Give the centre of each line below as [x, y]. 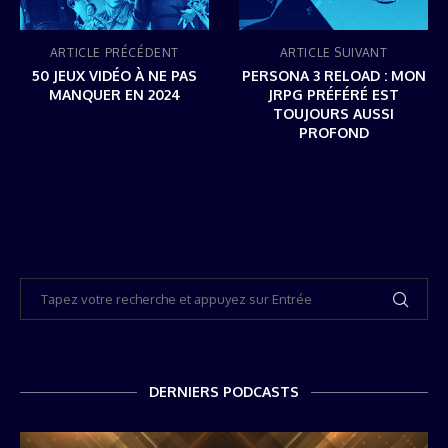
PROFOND [333, 132]
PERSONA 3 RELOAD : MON [333, 75]
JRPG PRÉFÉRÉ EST [333, 94]
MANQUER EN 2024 [114, 94]
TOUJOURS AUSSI [333, 113]
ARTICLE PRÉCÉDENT [114, 52]
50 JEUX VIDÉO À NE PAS [114, 75]
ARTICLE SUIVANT [333, 52]
